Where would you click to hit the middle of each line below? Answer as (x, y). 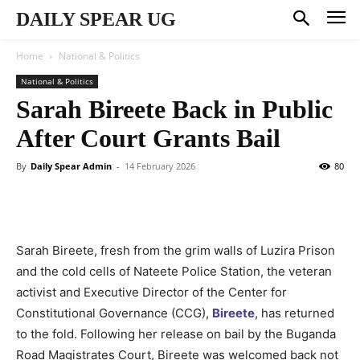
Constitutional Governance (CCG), (114, 313)
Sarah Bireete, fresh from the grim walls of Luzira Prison (176, 250)
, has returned (295, 313)
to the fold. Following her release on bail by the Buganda (176, 333)
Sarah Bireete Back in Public (174, 109)
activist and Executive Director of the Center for (151, 292)
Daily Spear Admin (71, 166)
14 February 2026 (160, 166)
